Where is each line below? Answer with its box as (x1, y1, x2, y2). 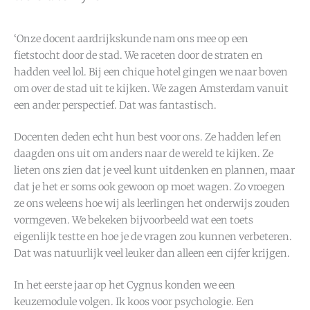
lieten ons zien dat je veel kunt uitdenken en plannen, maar (14, 163, 295, 176)
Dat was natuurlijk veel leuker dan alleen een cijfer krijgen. (14, 246, 290, 259)
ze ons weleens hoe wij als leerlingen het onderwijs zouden (14, 197, 290, 210)
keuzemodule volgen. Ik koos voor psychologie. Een (14, 295, 254, 308)
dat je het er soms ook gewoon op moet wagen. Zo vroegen (14, 180, 285, 193)
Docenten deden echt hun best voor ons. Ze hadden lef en (14, 130, 282, 143)
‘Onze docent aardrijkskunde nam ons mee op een (14, 33, 248, 46)
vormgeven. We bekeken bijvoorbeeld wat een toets (14, 213, 253, 226)
